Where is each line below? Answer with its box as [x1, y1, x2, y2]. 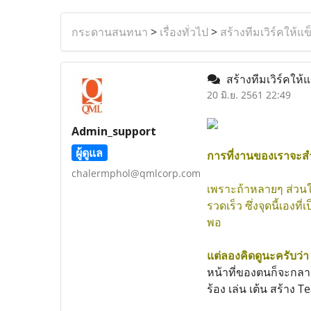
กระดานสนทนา [72, 24, 148, 40]
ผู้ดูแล [76, 145, 103, 160]
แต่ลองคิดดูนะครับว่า [206, 248, 309, 263]
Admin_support [72, 124, 156, 139]
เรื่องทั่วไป [160, 24, 208, 40]
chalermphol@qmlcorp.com [72, 167, 201, 180]
